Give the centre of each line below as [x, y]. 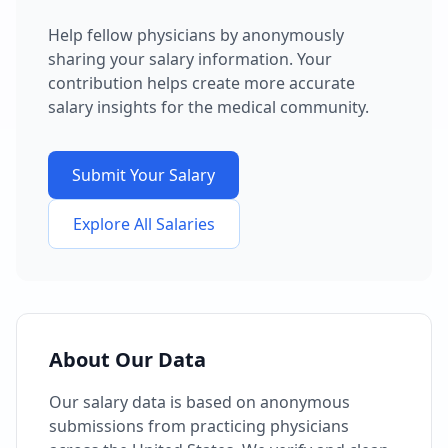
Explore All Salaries [144, 223]
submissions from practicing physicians [199, 425]
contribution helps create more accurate [201, 82]
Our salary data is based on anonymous [199, 401]
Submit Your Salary [143, 174]
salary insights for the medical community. [208, 106]
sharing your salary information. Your [190, 58]
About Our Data [127, 359]
